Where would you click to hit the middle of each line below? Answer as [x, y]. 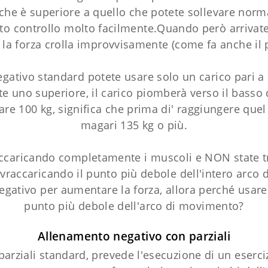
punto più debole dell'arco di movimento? [134, 206]
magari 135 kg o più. [134, 125]
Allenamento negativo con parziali [134, 236]
